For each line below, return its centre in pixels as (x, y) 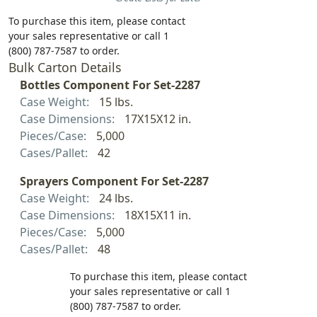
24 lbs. (116, 198)
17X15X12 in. (157, 119)
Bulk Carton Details (65, 68)
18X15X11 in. (157, 215)
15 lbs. (116, 102)
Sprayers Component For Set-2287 (114, 181)
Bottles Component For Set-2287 (110, 85)
